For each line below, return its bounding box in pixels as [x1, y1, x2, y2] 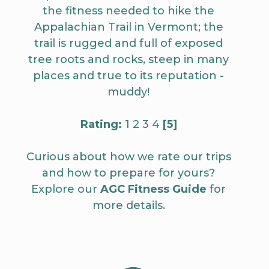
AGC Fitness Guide [100, 182, 207, 196]
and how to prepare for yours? [42, 166, 215, 180]
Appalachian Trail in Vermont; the [34, 20, 223, 34]
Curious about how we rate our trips [26, 150, 231, 163]
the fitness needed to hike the [43, 4, 214, 17]
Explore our [31, 182, 100, 196]
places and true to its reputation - [33, 68, 224, 82]
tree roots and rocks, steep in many [28, 52, 229, 66]
